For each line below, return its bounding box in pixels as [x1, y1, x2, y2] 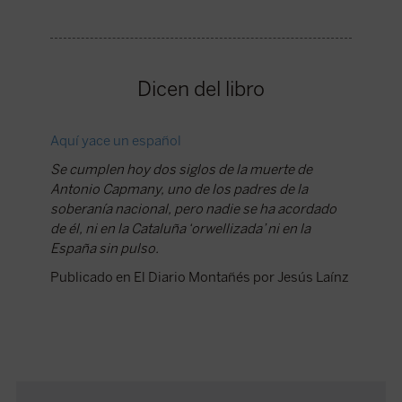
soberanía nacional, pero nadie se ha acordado [49, 201, 336, 218]
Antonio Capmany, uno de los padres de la [49, 181, 308, 198]
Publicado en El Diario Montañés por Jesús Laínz [49, 269, 349, 286]
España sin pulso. [49, 240, 159, 258]
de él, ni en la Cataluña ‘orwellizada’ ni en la [49, 221, 310, 238]
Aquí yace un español [49, 133, 181, 150]
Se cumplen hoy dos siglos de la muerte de [49, 162, 312, 179]
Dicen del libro [136, 77, 265, 102]
